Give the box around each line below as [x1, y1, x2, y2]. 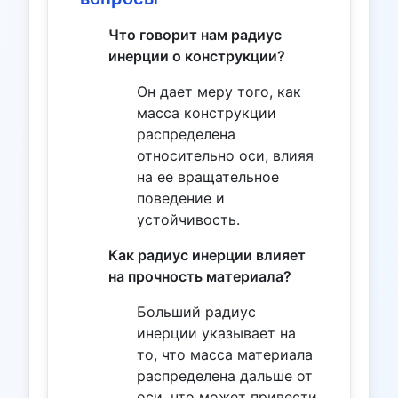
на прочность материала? [108, 267, 291, 285]
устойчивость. [137, 210, 240, 228]
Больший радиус [137, 302, 256, 321]
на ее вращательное [137, 167, 279, 186]
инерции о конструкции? [108, 46, 285, 65]
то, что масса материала [137, 345, 313, 363]
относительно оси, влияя [137, 146, 314, 164]
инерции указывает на [137, 323, 296, 342]
